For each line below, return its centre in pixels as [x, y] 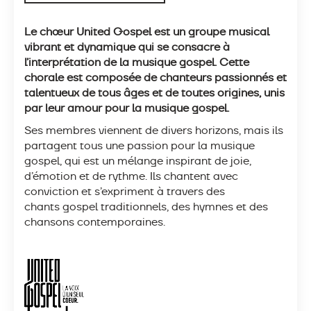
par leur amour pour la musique [108, 108]
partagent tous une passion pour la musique [140, 145]
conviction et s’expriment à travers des [125, 191]
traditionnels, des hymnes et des [183, 207]
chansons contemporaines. [95, 222]
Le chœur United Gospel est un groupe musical [147, 32]
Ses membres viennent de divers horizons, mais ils [154, 130]
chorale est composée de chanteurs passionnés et [155, 77]
